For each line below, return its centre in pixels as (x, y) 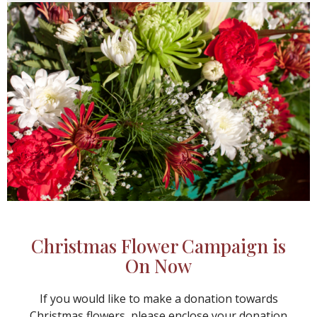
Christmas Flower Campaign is (158, 246)
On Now (158, 266)
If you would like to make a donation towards (158, 299)
